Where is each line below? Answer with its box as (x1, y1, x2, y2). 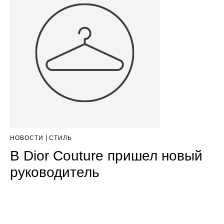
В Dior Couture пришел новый (10, 147, 202, 164)
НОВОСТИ (10, 134, 43, 142)
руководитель (10, 164, 99, 180)
